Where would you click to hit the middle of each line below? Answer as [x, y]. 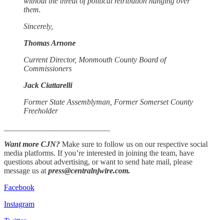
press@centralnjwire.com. [89, 170]
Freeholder [41, 110]
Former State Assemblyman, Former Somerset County [108, 102]
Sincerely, [38, 26]
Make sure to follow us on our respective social [134, 144]
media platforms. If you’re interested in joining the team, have [99, 153]
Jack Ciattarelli [48, 85]
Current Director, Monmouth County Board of [95, 59]
